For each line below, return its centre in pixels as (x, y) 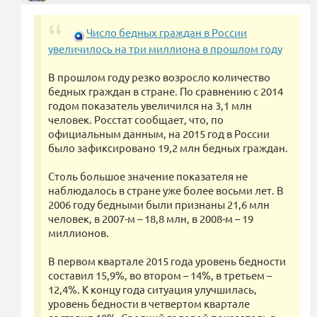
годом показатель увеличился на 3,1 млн (150, 105)
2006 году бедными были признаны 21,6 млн (159, 204)
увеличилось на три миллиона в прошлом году (165, 49)
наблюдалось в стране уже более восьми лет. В (166, 190)
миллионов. (79, 233)
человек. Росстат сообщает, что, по (136, 120)
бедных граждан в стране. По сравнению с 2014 (166, 91)
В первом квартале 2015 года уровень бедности (167, 261)
